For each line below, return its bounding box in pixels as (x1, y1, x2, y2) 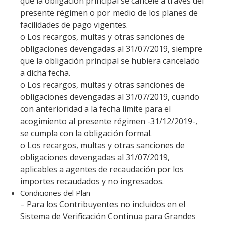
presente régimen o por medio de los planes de (20, 7, 198, 19)
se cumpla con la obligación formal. (20, 128, 152, 139)
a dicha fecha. (20, 67, 70, 79)
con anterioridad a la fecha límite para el (20, 103, 171, 115)
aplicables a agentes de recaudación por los (20, 164, 184, 175)
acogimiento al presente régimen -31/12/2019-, (20, 116, 197, 127)
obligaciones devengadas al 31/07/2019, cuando (20, 91, 199, 103)
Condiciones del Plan (20, 188, 90, 198)
